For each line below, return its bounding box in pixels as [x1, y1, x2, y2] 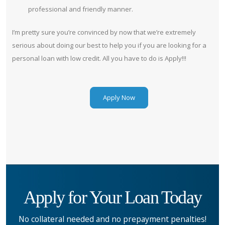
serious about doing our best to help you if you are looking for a [12, 40, 206, 50]
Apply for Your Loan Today [24, 187, 201, 207]
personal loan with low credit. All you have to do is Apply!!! [12, 53, 186, 63]
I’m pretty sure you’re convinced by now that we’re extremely [12, 27, 196, 37]
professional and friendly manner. [28, 4, 133, 14]
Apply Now [102, 92, 135, 102]
